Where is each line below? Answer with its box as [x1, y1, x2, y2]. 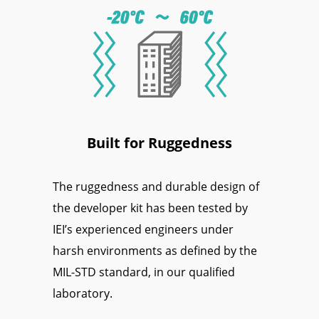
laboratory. [53, 285, 113, 301]
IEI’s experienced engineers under [53, 221, 234, 237]
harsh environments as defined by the [53, 242, 257, 258]
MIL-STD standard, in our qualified [53, 263, 235, 280]
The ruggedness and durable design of [53, 178, 259, 194]
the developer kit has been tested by [53, 199, 248, 216]
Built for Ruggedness [87, 132, 232, 152]
